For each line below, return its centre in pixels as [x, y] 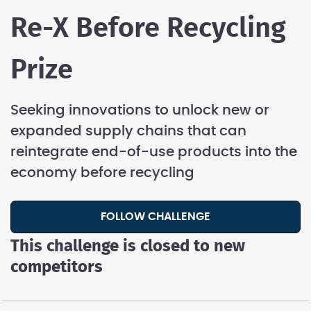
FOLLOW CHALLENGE [158, 217]
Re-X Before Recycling [148, 29]
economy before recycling [102, 173]
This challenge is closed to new [128, 247]
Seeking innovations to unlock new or [140, 111]
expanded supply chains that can [128, 132]
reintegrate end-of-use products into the [154, 152]
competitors [57, 268]
